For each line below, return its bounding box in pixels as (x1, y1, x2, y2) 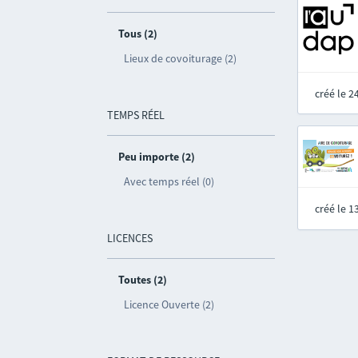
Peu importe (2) (118, 149, 196, 164)
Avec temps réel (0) (124, 174, 215, 189)
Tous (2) (118, 26, 158, 41)
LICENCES (107, 231, 153, 245)
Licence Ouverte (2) (124, 297, 215, 312)
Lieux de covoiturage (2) (124, 51, 237, 66)
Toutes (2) (118, 272, 168, 287)
